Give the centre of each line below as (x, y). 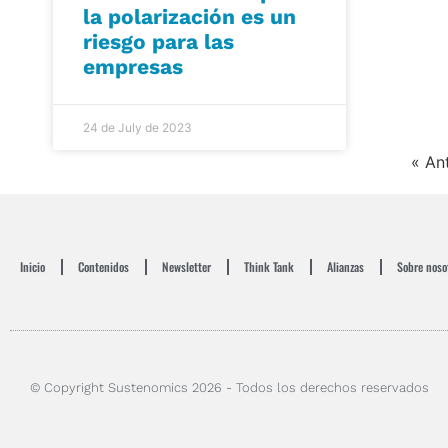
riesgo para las (158, 42)
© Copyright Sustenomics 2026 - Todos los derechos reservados (229, 388)
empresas (132, 67)
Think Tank (269, 267)
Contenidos (103, 267)
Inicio (32, 267)
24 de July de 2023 (137, 128)
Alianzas (345, 267)
